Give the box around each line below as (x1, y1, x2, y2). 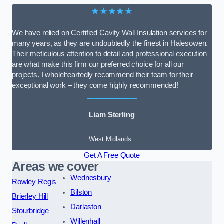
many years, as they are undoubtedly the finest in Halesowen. (12, 39, 208, 48)
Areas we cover (12, 159, 99, 173)
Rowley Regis (12, 177, 57, 186)
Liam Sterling (89, 111, 135, 119)
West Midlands (89, 135, 131, 143)
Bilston (70, 188, 92, 196)
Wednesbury (70, 173, 111, 182)
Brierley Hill (12, 192, 48, 200)
